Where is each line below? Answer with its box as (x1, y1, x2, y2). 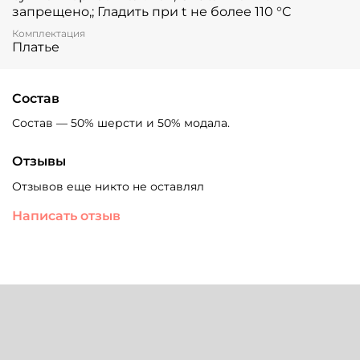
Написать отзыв (12, 207, 121, 223)
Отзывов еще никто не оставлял (12, 178, 204, 194)
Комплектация (12, 27, 85, 40)
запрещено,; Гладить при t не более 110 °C (12, 3, 291, 19)
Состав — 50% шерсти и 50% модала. (12, 116, 230, 131)
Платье (12, 39, 59, 55)
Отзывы (12, 153, 66, 170)
